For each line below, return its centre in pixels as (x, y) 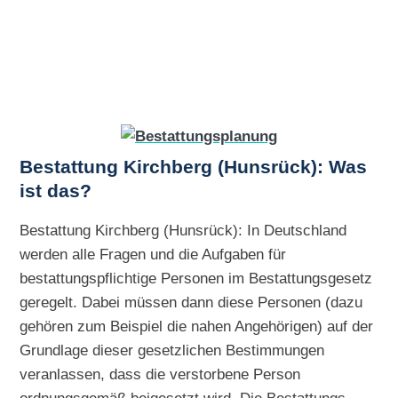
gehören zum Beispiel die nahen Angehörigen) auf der (197, 326)
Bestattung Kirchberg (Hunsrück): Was (194, 167)
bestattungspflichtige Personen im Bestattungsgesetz (196, 278)
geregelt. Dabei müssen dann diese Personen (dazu (191, 302)
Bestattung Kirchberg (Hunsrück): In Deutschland (183, 230)
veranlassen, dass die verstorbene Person (160, 374)
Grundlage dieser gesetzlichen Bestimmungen (172, 350)
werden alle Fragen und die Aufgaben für (153, 254)
